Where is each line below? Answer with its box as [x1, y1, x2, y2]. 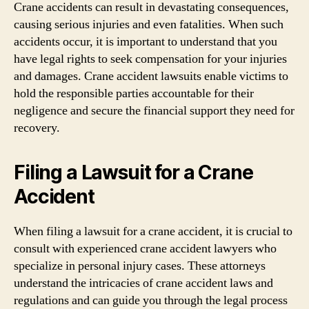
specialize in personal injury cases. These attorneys [14, 257, 266, 274]
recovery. [14, 119, 60, 136]
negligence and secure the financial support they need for [14, 102, 295, 119]
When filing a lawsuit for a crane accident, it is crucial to [14, 223, 292, 239]
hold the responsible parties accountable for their [14, 85, 254, 101]
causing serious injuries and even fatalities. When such [14, 16, 283, 32]
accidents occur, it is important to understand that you [14, 33, 277, 50]
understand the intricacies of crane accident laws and [14, 275, 273, 291]
